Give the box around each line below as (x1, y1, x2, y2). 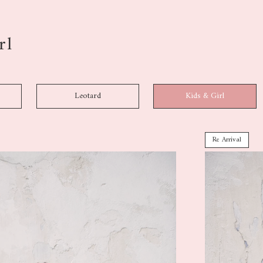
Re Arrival (212, 134, 241, 146)
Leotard (74, 89, 101, 103)
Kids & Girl (186, 89, 224, 103)
